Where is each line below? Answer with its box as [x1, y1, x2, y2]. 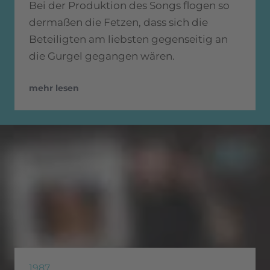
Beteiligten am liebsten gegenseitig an [29, 33, 228, 46]
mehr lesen [29, 83, 79, 94]
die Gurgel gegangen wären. [29, 50, 175, 63]
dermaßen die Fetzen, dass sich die [29, 16, 208, 29]
